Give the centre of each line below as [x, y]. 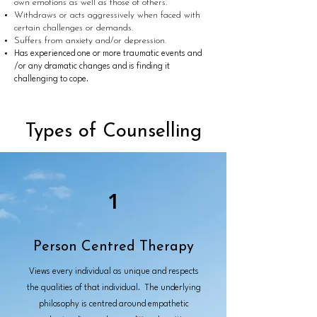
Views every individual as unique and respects [114, 272]
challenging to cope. [51, 79]
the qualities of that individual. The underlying [114, 288]
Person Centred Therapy [114, 247]
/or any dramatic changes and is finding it [92, 67]
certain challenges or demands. [74, 28]
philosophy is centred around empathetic [114, 304]
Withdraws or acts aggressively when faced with [107, 15]
